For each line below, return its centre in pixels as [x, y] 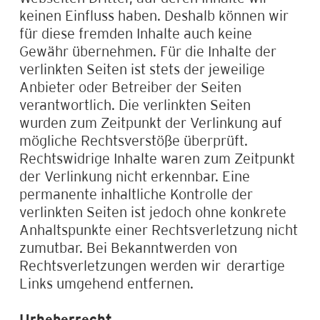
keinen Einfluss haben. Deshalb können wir [154, 15]
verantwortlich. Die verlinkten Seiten [135, 104]
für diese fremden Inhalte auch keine [135, 33]
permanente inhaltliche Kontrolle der [136, 194]
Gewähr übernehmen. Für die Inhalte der [147, 51]
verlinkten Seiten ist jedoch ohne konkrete [152, 211]
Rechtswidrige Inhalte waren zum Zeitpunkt [157, 158]
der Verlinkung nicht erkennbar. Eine [134, 176]
